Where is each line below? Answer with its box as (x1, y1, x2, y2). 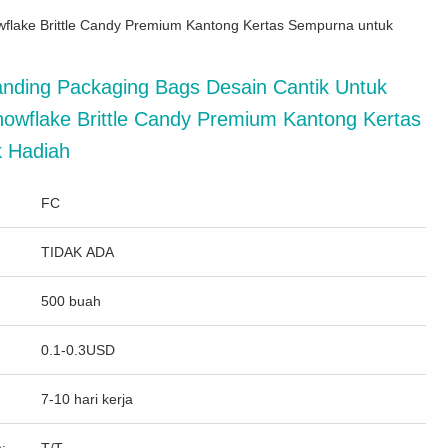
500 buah (41, 293, 101, 309)
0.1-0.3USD (41, 342, 115, 358)
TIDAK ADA (41, 244, 114, 260)
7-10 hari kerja (41, 391, 133, 407)
